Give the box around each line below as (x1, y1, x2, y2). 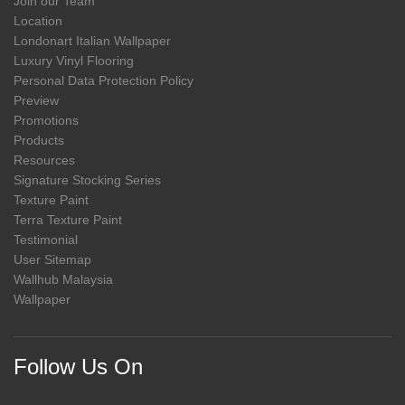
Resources (14, 153, 75, 168)
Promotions (14, 113, 79, 128)
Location (14, 14, 62, 29)
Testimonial (14, 232, 78, 248)
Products (14, 133, 64, 148)
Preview (14, 93, 59, 108)
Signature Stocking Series (14, 173, 161, 188)
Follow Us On (14, 354, 143, 380)
